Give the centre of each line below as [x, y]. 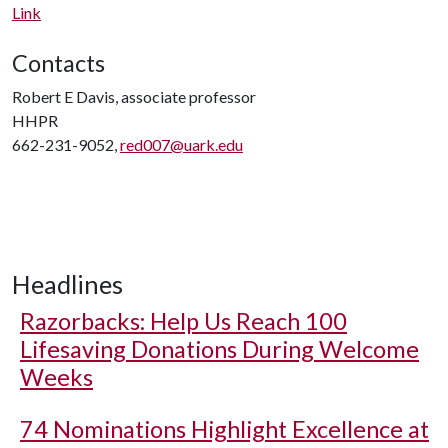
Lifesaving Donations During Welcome [219, 349]
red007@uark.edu [181, 144]
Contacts [58, 63]
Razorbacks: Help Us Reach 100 [183, 321]
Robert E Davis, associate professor [134, 96]
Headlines [67, 284]
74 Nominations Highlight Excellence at [224, 429]
